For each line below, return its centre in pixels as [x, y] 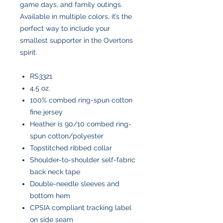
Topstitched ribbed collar [71, 148]
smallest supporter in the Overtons [76, 40]
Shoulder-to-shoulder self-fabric [83, 160]
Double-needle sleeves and [75, 183]
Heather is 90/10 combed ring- [81, 124]
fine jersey [46, 112]
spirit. [29, 52]
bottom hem [50, 195]
